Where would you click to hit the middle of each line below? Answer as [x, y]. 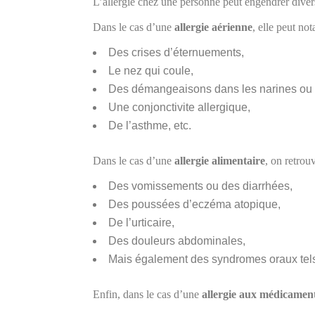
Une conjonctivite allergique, [179, 107]
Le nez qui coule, [151, 71]
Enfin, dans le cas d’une [147, 294]
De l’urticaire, [141, 223]
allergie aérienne [213, 27]
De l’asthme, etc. [150, 126]
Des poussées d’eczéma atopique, [194, 204]
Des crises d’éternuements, [176, 52]
